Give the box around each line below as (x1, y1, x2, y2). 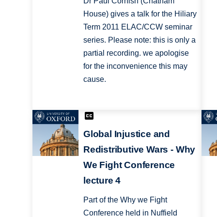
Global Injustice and (83, 128, 170, 139)
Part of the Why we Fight (83, 195, 167, 204)
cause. (83, 75, 106, 84)
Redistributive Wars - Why (83, 144, 196, 155)
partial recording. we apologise (83, 49, 189, 58)
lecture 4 (83, 175, 121, 186)
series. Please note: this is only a (83, 36, 196, 45)
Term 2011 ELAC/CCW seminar (83, 23, 192, 31)
